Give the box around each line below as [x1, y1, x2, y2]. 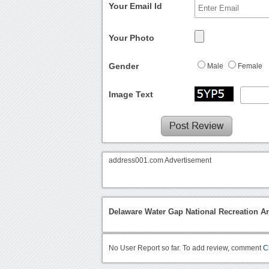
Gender [109, 61, 139, 71]
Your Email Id [109, 1, 163, 11]
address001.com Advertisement [109, 157, 212, 165]
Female [238, 62, 263, 70]
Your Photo [109, 33, 155, 43]
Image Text [109, 89, 154, 100]
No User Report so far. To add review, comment [109, 244, 264, 252]
